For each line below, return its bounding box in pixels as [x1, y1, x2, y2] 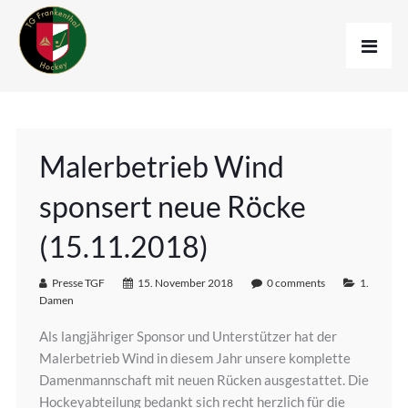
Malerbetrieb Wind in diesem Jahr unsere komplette [38, 350, 351, 366]
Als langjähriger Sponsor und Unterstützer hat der [38, 328, 337, 344]
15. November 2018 [137, 276, 233, 290]
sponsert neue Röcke [38, 189, 306, 224]
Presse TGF [51, 276, 105, 290]
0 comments [266, 276, 325, 290]
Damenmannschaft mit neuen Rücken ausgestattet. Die [38, 372, 369, 388]
